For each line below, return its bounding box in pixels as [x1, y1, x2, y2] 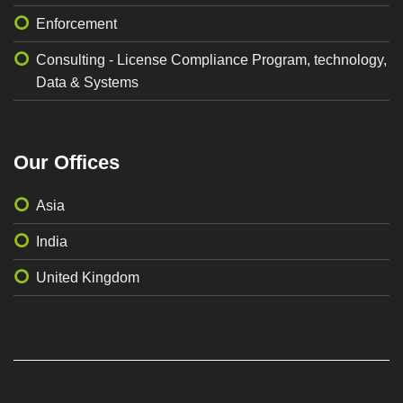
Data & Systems [36, 75, 139, 91]
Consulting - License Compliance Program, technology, [36, 52, 387, 68]
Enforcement [36, 16, 117, 32]
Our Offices [13, 150, 120, 174]
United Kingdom [36, 270, 139, 286]
